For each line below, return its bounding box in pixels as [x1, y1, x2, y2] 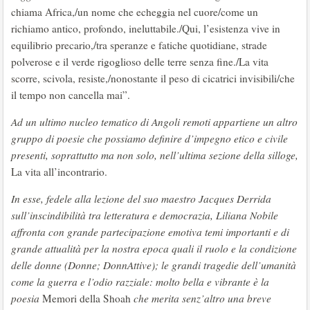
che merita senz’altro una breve [131, 291, 271, 305]
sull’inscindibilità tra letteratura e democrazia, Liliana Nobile [11, 208, 278, 222]
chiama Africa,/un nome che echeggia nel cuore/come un [11, 5, 258, 19]
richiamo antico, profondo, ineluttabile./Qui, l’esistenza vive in [11, 21, 280, 35]
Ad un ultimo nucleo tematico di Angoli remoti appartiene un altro [11, 115, 298, 129]
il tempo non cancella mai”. [11, 88, 130, 102]
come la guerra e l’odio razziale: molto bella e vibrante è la [11, 275, 269, 289]
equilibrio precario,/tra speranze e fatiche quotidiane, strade [11, 38, 267, 52]
